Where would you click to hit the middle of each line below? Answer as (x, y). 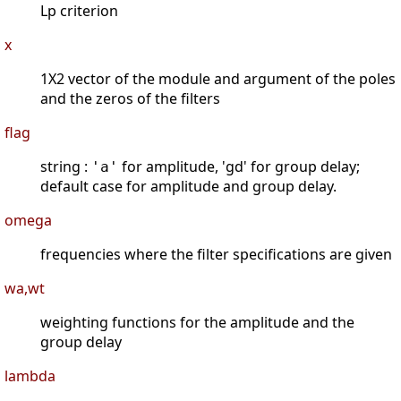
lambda (30, 376)
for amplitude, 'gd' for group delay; (239, 167)
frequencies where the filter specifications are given (216, 255)
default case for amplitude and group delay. (188, 187)
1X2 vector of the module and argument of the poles (218, 79)
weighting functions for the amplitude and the (197, 323)
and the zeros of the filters (130, 99)
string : (66, 167)
